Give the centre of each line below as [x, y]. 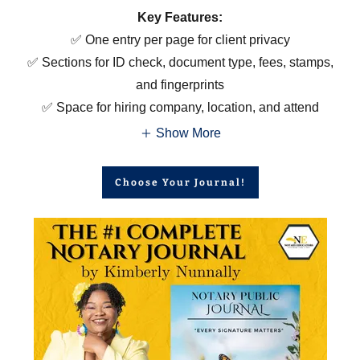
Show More [188, 133]
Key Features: [180, 17]
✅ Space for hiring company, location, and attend [180, 107]
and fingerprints [180, 85]
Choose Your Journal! [180, 182]
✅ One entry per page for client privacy [180, 40]
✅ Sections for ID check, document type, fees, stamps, [180, 62]
